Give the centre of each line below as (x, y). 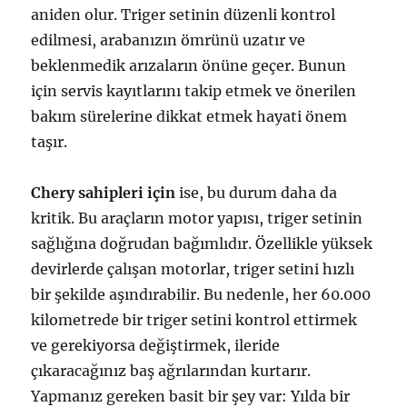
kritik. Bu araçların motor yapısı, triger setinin (197, 218)
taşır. (50, 141)
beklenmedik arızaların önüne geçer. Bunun (189, 65)
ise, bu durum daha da (257, 192)
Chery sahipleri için (104, 192)
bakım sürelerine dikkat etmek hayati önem (189, 116)
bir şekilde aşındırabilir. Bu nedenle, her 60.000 (201, 294)
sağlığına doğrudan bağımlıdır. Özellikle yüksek (202, 243)
